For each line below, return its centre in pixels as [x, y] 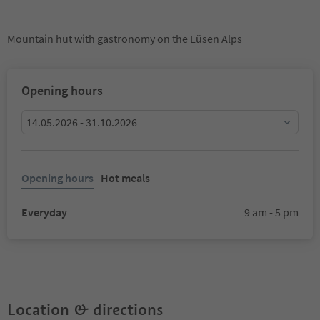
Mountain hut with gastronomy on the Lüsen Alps [125, 39]
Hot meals [125, 178]
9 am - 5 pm [271, 212]
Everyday [44, 212]
